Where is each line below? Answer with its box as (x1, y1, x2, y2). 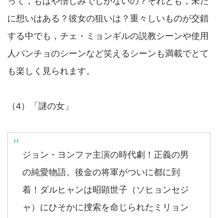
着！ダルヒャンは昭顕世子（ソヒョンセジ (22, 185, 189, 195)
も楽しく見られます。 (7, 66, 95, 76)
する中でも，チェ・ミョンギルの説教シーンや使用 (7, 31, 209, 41)
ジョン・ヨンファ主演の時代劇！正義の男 (22, 150, 189, 160)
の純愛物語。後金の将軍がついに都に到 (22, 167, 180, 177)
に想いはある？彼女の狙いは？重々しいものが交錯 (7, 14, 209, 23)
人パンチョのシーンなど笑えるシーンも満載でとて (7, 49, 209, 58)
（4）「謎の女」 (7, 101, 73, 111)
